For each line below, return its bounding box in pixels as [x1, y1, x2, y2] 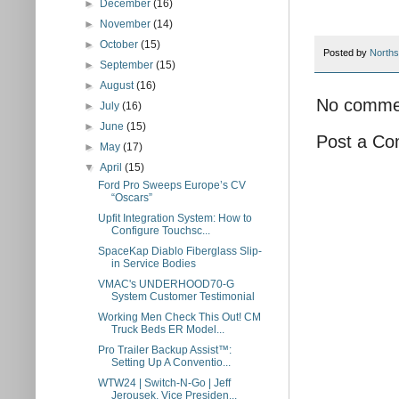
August [100, 79, 137, 92]
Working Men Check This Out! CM [97, 311, 261, 323]
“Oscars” [110, 191, 152, 204]
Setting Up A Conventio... [110, 356, 231, 369]
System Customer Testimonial [110, 290, 255, 303]
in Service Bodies [110, 257, 196, 270]
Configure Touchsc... [110, 224, 210, 237]
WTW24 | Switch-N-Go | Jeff [97, 377, 231, 389]
